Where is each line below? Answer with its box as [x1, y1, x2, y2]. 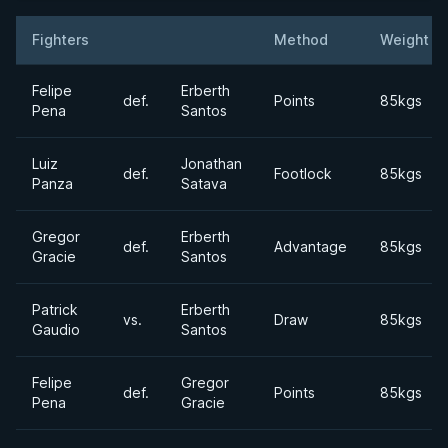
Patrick [32, 301, 78, 318]
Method [274, 31, 328, 48]
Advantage [274, 238, 347, 255]
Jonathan [181, 155, 242, 172]
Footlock [274, 165, 332, 182]
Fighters [32, 31, 89, 48]
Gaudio [32, 321, 80, 338]
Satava [181, 175, 227, 192]
